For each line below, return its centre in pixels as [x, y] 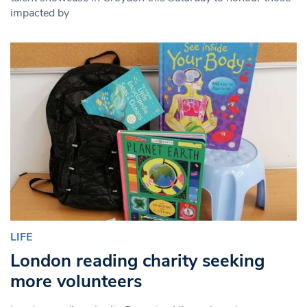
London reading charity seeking [137, 260]
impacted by [40, 13]
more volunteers [76, 281]
